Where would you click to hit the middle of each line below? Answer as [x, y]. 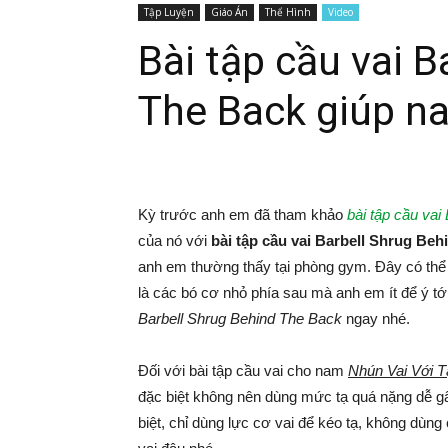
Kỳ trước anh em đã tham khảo [242, 214]
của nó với [174, 240]
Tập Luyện [169, 11]
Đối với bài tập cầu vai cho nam [243, 370]
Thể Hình [288, 11]
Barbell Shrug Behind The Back [240, 318]
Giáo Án [229, 11]
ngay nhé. [376, 318]
